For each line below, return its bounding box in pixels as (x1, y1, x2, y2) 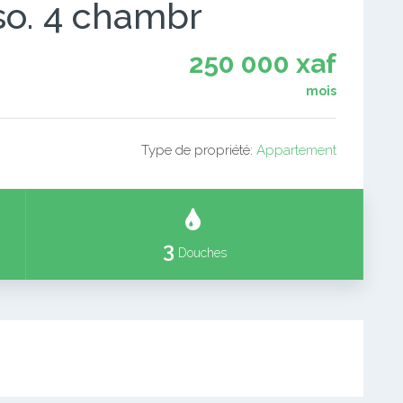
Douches (174, 246, 227, 260)
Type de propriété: (141, 142, 256, 158)
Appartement (256, 142, 336, 158)
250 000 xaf (189, 48, 336, 79)
